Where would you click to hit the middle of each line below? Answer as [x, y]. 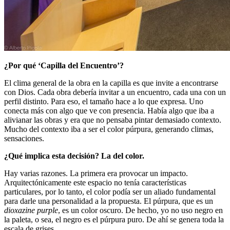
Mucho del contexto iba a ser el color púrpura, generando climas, [109, 129]
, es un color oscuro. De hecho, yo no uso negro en [140, 210]
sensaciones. [25, 139]
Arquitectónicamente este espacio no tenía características [95, 183]
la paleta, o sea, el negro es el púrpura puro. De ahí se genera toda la [114, 220]
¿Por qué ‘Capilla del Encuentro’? [66, 66]
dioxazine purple [31, 210]
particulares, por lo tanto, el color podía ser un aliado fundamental [110, 192]
